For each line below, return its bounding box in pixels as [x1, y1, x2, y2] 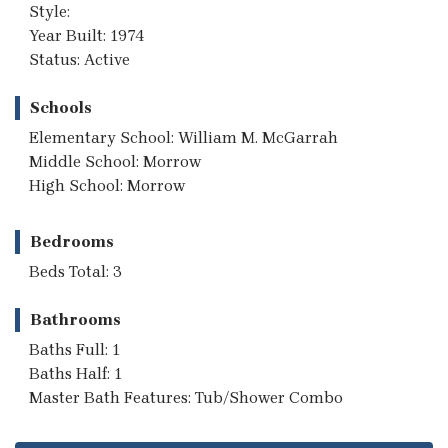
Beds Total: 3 [29, 261, 122, 281]
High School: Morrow [29, 175, 185, 195]
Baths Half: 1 [29, 363, 122, 383]
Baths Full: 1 [29, 339, 120, 359]
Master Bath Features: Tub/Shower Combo [29, 387, 343, 407]
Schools [30, 97, 92, 117]
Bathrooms [30, 309, 121, 329]
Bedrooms [30, 231, 114, 251]
